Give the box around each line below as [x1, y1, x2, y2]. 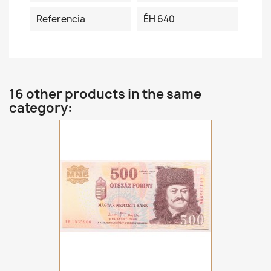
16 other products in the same [9, 85, 201, 103]
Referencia [36, 13, 85, 25]
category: [9, 99, 73, 117]
